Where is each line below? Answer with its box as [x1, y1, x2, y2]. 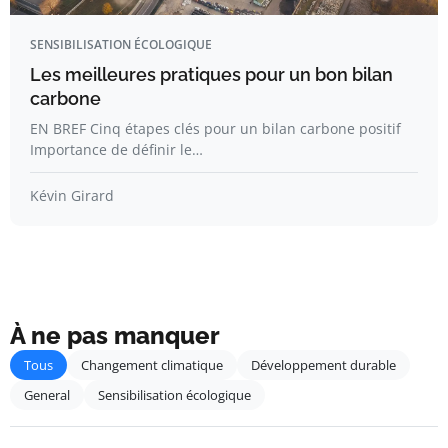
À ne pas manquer [10, 321, 220, 350]
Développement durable [251, 356, 396, 374]
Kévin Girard [30, 186, 114, 205]
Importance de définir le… [30, 140, 203, 159]
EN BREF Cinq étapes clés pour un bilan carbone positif [30, 119, 401, 138]
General [24, 386, 70, 404]
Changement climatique [81, 356, 223, 374]
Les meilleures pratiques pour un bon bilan [30, 64, 393, 85]
